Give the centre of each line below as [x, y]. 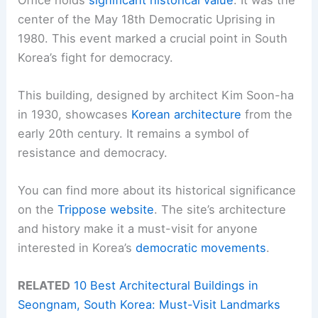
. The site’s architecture [220, 210]
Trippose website [106, 210]
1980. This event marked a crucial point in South [153, 38]
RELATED [44, 286]
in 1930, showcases [75, 114]
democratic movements [201, 248]
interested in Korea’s [77, 248]
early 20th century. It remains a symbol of [134, 133]
